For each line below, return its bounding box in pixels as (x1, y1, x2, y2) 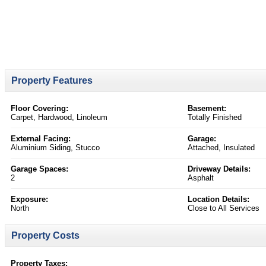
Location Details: (188, 195, 249, 204)
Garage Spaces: (11, 164, 68, 174)
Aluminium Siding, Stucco (11, 143, 100, 153)
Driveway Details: (188, 164, 251, 174)
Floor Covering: (11, 104, 68, 113)
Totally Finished (188, 113, 242, 122)
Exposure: (11, 195, 48, 204)
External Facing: (11, 134, 71, 144)
